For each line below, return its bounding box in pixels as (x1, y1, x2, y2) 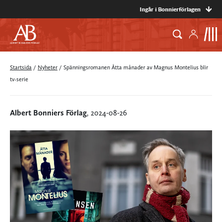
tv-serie (10, 76, 28, 83)
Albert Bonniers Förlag (10, 108, 87, 117)
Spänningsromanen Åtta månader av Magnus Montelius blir (63, 64, 208, 71)
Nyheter (38, 64, 57, 71)
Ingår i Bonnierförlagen (140, 5, 201, 13)
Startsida (10, 64, 32, 71)
